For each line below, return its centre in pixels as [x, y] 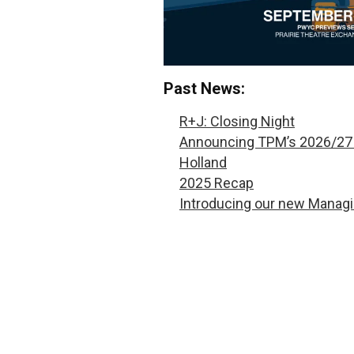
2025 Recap [217, 183]
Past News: [204, 89]
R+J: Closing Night [237, 122]
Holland [203, 163]
